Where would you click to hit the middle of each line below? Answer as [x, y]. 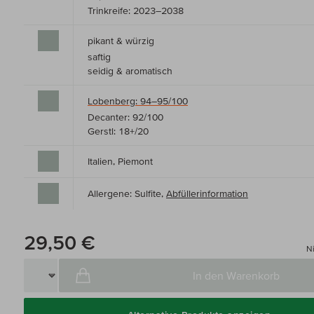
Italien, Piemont [120, 162]
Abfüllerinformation [207, 194]
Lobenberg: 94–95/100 [138, 101]
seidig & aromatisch [130, 71]
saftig [99, 57]
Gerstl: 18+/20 [118, 131]
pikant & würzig [121, 41]
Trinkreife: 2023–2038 [136, 11]
